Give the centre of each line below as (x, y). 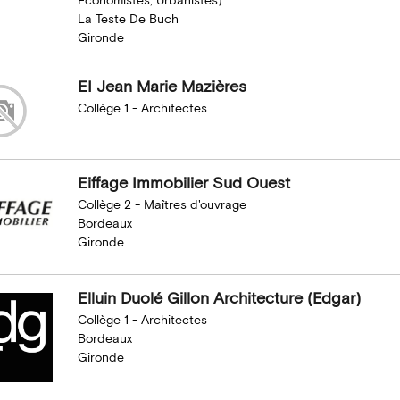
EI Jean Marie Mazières (162, 87)
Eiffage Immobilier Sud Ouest (183, 183)
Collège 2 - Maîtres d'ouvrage (162, 205)
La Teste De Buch (128, 20)
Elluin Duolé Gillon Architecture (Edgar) (219, 299)
